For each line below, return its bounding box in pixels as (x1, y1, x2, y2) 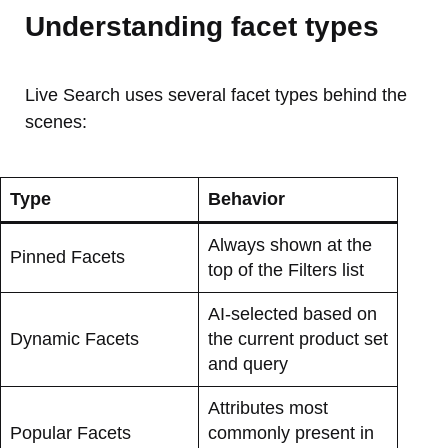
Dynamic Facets (10, 328, 139, 349)
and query (208, 353, 288, 374)
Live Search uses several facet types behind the (25, 84, 407, 105)
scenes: (25, 111, 87, 132)
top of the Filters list (208, 259, 364, 280)
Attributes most (208, 397, 328, 418)
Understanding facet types (25, 10, 379, 42)
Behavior (208, 188, 285, 209)
